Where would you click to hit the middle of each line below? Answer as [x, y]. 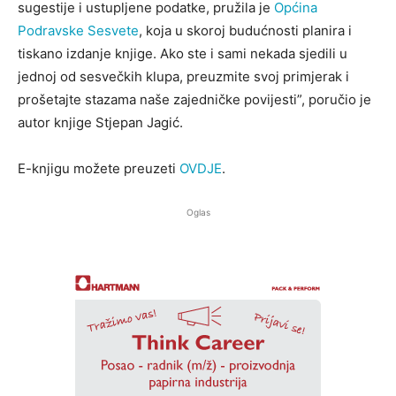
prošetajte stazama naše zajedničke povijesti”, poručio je [194, 100]
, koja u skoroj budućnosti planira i [245, 31]
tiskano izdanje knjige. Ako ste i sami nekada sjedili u [183, 54]
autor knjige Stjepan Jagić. [100, 123]
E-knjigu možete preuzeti [99, 169]
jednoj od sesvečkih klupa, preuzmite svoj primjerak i [183, 77]
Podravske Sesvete [78, 31]
